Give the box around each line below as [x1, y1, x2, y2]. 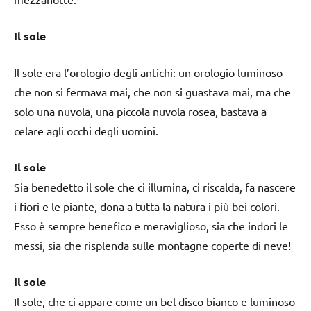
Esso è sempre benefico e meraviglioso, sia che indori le [14, 218, 288, 233]
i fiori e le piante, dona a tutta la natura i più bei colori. [14, 199, 280, 213]
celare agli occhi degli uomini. [14, 123, 158, 137]
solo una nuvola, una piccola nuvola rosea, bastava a [14, 103, 267, 118]
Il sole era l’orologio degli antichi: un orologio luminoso [14, 65, 283, 79]
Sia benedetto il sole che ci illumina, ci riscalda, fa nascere [14, 179, 296, 194]
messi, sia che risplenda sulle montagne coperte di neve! [14, 237, 291, 252]
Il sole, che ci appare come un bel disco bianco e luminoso [14, 294, 295, 308]
